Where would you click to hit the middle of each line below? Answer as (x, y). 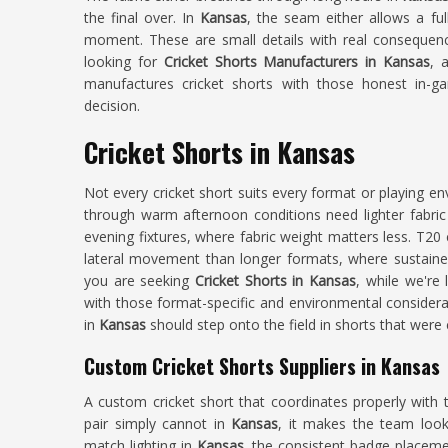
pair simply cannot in (158, 423)
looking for (124, 61)
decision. (112, 105)
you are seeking (140, 280)
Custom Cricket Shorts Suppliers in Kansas (262, 366)
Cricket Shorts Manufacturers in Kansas (297, 61)
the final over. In (142, 17)
